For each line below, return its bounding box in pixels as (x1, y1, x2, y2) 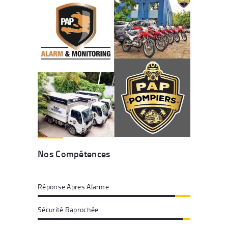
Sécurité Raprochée (38, 204, 99, 214)
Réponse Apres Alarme (38, 182, 109, 192)
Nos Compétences (38, 147, 110, 160)
